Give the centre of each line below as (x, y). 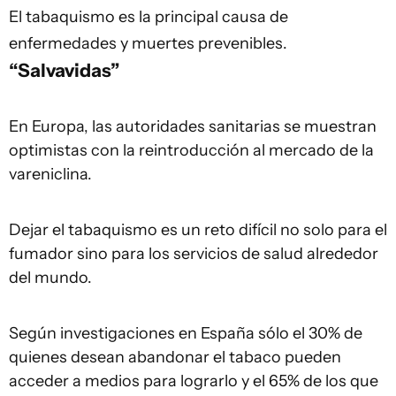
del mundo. (50, 277)
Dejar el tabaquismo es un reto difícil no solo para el (198, 229)
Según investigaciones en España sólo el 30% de (186, 333)
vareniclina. (50, 174)
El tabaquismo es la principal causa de (148, 16)
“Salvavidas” (65, 69)
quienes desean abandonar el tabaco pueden (175, 357)
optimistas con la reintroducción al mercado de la (191, 150)
